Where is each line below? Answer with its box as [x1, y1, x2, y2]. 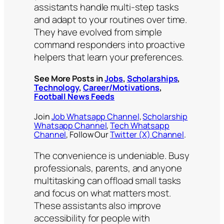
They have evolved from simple [34, 25, 162, 38]
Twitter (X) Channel [110, 128, 184, 140]
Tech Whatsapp [110, 119, 169, 131]
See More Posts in [34, 73, 105, 84]
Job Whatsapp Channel [51, 110, 139, 122]
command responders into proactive [34, 37, 185, 51]
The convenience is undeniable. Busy [34, 149, 189, 162]
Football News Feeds [34, 91, 115, 102]
